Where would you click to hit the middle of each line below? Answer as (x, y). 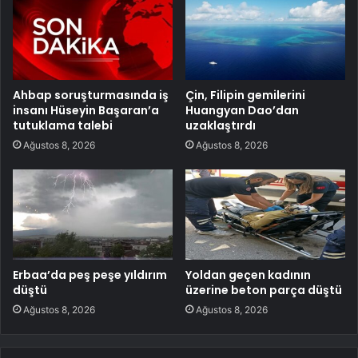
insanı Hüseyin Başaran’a (86, 111)
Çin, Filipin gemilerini (245, 95)
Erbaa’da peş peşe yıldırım (90, 275)
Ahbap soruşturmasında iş (91, 95)
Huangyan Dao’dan (242, 111)
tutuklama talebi (63, 126)
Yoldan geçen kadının (248, 275)
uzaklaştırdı (221, 126)
